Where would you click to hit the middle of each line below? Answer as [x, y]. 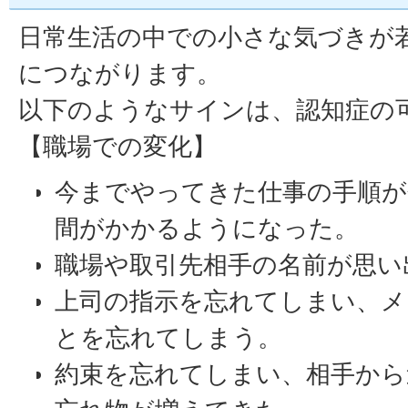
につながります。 [120, 73]
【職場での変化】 [117, 146]
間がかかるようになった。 [207, 228]
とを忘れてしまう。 [168, 337]
